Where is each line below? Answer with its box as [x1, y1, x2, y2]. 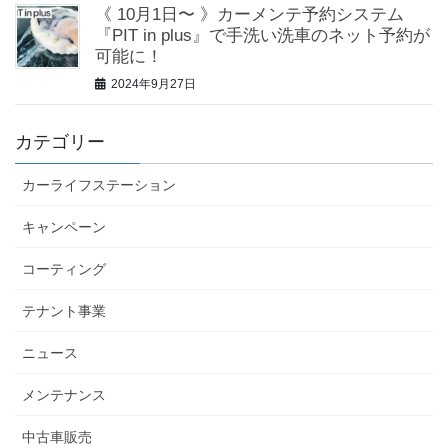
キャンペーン [22, 219, 106, 236]
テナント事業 [22, 303, 106, 320]
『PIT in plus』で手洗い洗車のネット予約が [95, 25, 430, 45]
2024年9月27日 [111, 77, 196, 91]
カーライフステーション [22, 177, 176, 194]
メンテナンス [22, 387, 106, 404]
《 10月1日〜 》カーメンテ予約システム [95, 4, 404, 24]
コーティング [22, 261, 106, 278]
